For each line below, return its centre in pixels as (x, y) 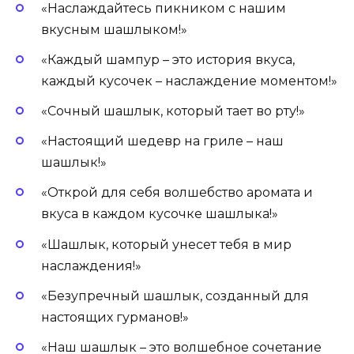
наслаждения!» (91, 265)
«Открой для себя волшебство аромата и (177, 193)
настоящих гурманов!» (115, 317)
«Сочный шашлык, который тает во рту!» (173, 111)
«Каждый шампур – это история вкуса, (168, 59)
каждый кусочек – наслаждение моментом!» (189, 81)
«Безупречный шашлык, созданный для (175, 296)
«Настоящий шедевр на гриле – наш (162, 141)
